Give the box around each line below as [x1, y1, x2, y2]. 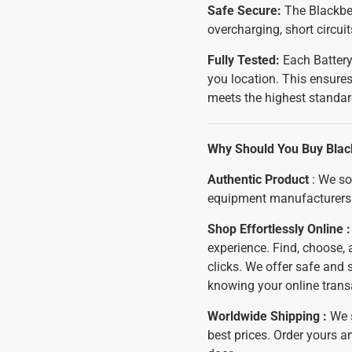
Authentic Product [207, 172, 309, 187]
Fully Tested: [207, 53, 280, 68]
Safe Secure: [207, 3, 281, 18]
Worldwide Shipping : [207, 309, 330, 324]
